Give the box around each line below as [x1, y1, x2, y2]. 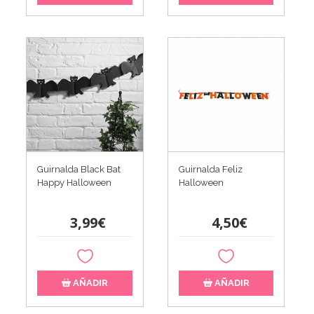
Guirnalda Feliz [178, 163, 243, 175]
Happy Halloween [37, 177, 112, 188]
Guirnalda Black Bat [37, 163, 121, 175]
